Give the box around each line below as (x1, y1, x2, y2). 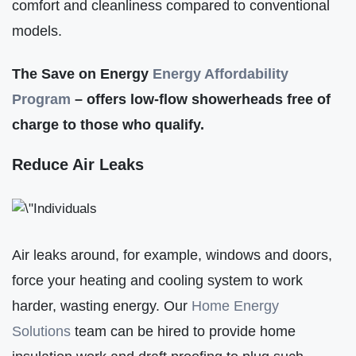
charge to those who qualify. (12, 115, 208, 133)
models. (12, 21, 62, 39)
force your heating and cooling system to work (12, 272, 303, 289)
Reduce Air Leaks (12, 156, 144, 174)
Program (12, 90, 71, 107)
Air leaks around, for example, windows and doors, (12, 246, 332, 264)
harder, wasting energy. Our (12, 297, 192, 315)
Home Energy (192, 297, 279, 315)
